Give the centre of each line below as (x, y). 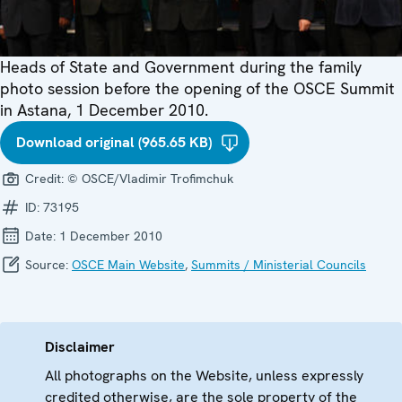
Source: (47, 265)
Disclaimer (80, 347)
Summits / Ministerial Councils (279, 265)
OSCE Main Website (128, 265)
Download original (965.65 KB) (114, 143)
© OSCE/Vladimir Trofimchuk (150, 179)
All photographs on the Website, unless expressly (204, 376)
